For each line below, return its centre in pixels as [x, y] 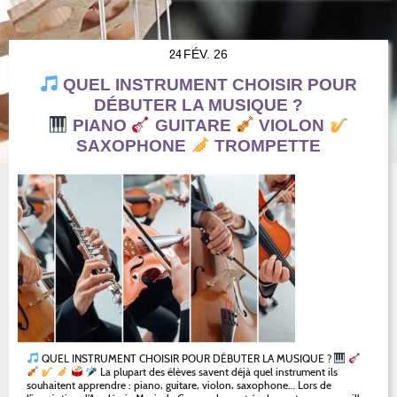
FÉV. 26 [206, 54]
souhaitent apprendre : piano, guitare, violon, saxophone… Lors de [179, 385]
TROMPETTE [265, 146]
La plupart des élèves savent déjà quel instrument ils [218, 372]
